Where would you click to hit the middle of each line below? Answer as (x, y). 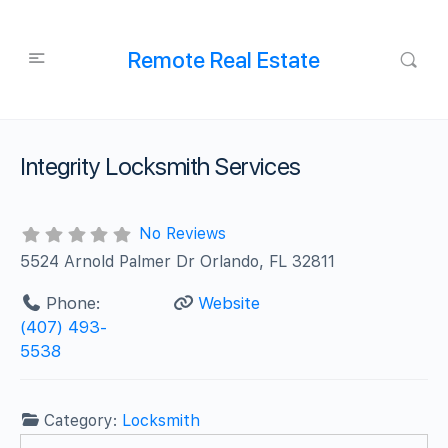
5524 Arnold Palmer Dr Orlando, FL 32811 (178, 261)
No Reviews (182, 233)
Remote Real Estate (223, 59)
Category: (83, 420)
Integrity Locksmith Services (160, 166)
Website (228, 302)
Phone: (73, 302)
